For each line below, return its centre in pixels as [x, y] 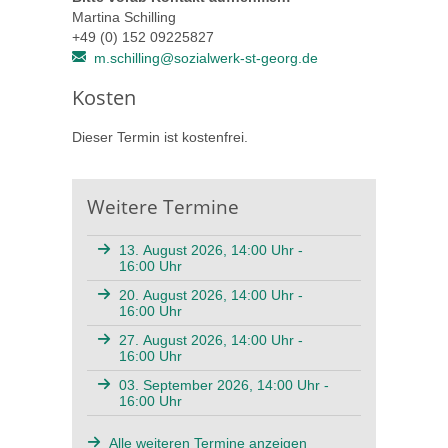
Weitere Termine [163, 207]
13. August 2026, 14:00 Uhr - [211, 250]
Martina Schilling [124, 17]
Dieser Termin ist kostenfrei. [160, 137]
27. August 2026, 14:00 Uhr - [211, 340]
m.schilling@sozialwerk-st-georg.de [208, 58]
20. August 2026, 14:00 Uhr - [211, 295]
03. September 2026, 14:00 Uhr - [224, 385]
